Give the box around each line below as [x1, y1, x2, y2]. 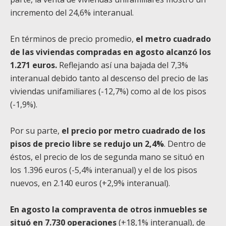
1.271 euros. [10, 59, 57, 71]
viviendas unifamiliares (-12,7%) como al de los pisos [10, 85, 206, 97]
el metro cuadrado [136, 33, 211, 44]
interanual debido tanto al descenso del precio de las [10, 72, 208, 84]
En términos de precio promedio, [10, 33, 136, 44]
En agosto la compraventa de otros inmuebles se [10, 203, 207, 215]
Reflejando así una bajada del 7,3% [57, 59, 188, 71]
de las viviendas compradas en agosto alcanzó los [10, 46, 211, 58]
